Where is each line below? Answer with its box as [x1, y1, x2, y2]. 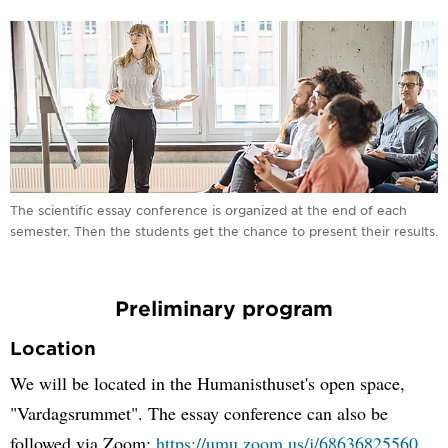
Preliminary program [115, 295, 333, 320]
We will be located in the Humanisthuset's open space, [10, 370, 405, 395]
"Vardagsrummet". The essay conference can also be [10, 400, 388, 425]
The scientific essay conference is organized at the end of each [10, 201, 407, 218]
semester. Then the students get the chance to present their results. [10, 222, 438, 239]
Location [10, 336, 96, 359]
